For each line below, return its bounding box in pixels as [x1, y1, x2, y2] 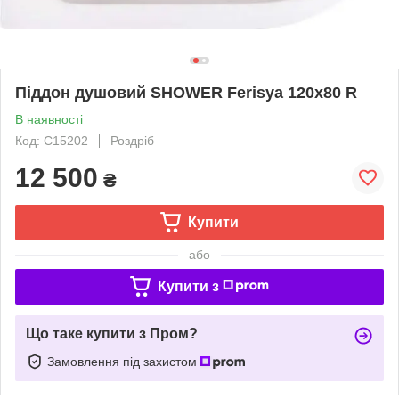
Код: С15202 [15, 133, 88, 148]
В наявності [15, 111, 83, 126]
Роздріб [110, 133, 154, 148]
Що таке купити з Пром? [26, 325, 198, 341]
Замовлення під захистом [47, 354, 200, 369]
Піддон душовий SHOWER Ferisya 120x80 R [15, 83, 357, 102]
